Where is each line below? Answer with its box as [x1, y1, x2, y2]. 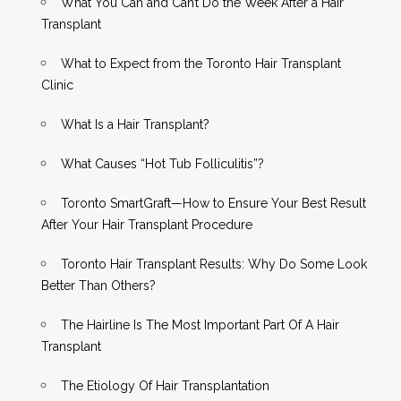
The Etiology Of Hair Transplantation [61, 379, 270, 394]
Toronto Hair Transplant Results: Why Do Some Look [61, 257, 368, 272]
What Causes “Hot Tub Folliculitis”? [61, 157, 265, 172]
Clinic [41, 78, 74, 93]
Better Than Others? [41, 278, 157, 294]
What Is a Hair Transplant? [61, 117, 210, 132]
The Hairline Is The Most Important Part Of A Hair [61, 318, 340, 333]
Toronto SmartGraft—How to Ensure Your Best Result [61, 196, 367, 211]
